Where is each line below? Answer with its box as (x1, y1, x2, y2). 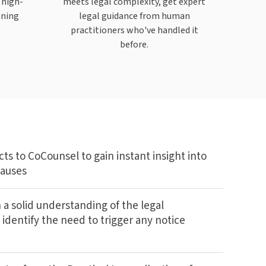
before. (120, 37, 148, 50)
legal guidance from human (78, 9, 190, 22)
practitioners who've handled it (70, 23, 198, 36)
